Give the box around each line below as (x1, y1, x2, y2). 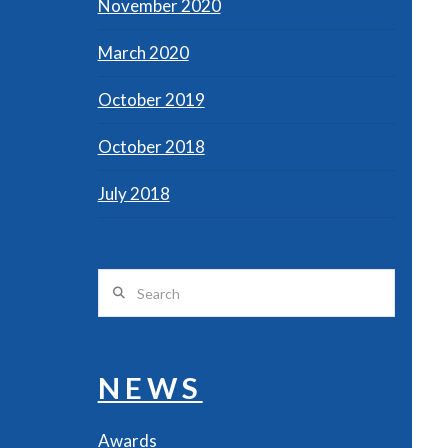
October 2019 (97, 88, 205, 110)
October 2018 (97, 135, 205, 157)
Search (96, 271, 148, 293)
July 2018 (97, 182, 170, 204)
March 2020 (97, 41, 189, 63)
